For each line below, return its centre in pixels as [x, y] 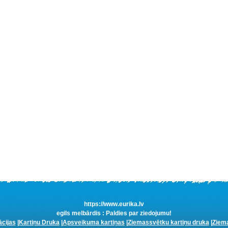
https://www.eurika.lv [114, 204]
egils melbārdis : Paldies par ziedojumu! [114, 213]
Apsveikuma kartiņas [93, 222]
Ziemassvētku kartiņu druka [168, 222]
